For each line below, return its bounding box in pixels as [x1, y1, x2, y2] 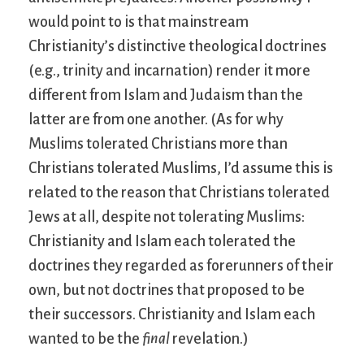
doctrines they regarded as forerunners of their [28, 258, 334, 274]
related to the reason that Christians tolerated [28, 184, 330, 201]
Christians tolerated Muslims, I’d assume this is [28, 160, 333, 176]
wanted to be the [28, 331, 142, 347]
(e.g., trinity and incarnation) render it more [28, 63, 310, 79]
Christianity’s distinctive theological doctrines [28, 38, 327, 54]
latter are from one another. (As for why [28, 111, 284, 128]
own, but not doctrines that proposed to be [28, 282, 305, 298]
